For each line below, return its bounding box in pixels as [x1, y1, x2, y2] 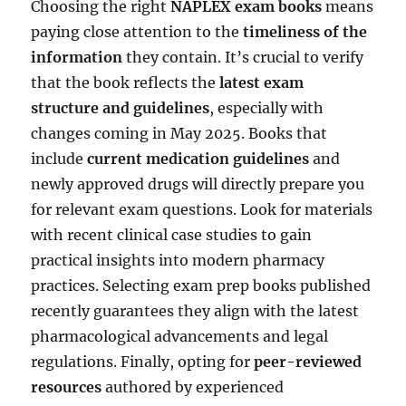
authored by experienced [101, 377, 285, 396]
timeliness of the [243, 22, 368, 41]
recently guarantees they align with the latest [31, 301, 360, 320]
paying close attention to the [31, 22, 244, 41]
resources [31, 377, 102, 396]
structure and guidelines [31, 98, 210, 117]
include [31, 149, 88, 168]
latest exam [219, 72, 304, 92]
